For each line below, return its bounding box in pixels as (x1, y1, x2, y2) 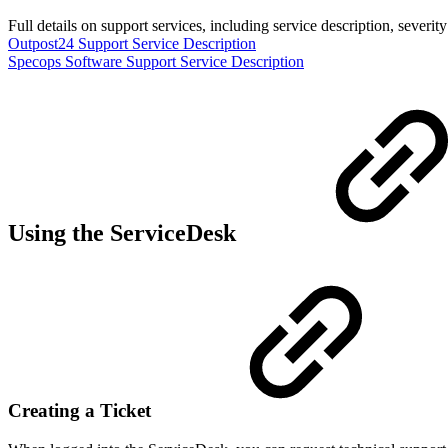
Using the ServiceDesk (8, 220, 242, 247)
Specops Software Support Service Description (8, 53, 304, 71)
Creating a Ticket (8, 399, 156, 421)
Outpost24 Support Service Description (8, 35, 256, 53)
